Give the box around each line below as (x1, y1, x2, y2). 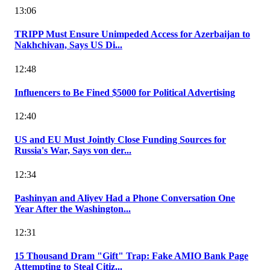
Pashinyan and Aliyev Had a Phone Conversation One (14, 192, 235, 203)
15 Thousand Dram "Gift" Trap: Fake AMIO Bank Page (14, 251, 248, 262)
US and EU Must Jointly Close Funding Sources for (14, 134, 226, 145)
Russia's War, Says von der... (14, 145, 131, 156)
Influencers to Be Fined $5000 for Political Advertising (14, 87, 235, 98)
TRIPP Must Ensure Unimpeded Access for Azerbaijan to (14, 29, 250, 40)
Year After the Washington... (14, 203, 131, 214)
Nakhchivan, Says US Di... (14, 40, 122, 51)
